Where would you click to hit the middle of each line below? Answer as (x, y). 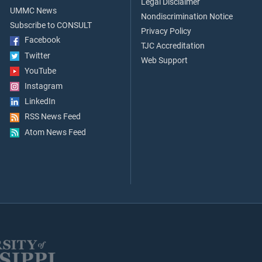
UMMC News (33, 11)
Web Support (164, 61)
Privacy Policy (166, 32)
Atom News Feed (53, 132)
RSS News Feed (50, 117)
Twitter (35, 56)
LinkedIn (37, 102)
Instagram (41, 86)
